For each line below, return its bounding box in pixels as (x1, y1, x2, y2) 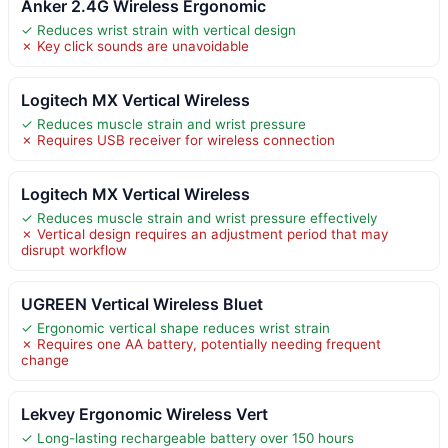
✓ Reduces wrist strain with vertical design (21, 21, 296, 38)
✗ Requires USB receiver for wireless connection (21, 131, 335, 148)
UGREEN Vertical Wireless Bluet (21, 293, 263, 314)
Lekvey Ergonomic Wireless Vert (21, 403, 268, 424)
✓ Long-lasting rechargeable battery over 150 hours (21, 429, 354, 446)
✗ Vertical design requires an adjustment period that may (21, 225, 388, 242)
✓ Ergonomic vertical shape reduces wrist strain (21, 319, 330, 336)
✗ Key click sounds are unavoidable (21, 37, 249, 54)
